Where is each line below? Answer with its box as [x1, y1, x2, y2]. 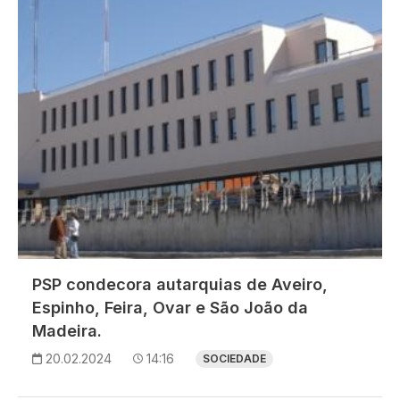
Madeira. [32, 321, 102, 341]
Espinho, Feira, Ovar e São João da [32, 298, 308, 318]
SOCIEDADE [203, 352, 266, 366]
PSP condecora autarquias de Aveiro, [32, 275, 328, 295]
